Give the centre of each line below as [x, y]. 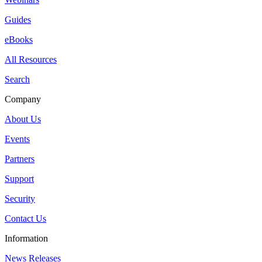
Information [26, 238]
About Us [23, 119]
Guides [18, 19]
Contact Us [25, 218]
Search [17, 79]
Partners [20, 158]
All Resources [31, 59]
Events [17, 139]
